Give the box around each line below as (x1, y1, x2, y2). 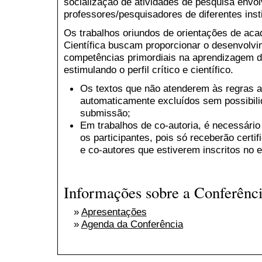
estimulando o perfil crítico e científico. (64, 63, 233, 75)
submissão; (80, 106, 130, 119)
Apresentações (81, 206, 147, 218)
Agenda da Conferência (81, 218, 183, 230)
